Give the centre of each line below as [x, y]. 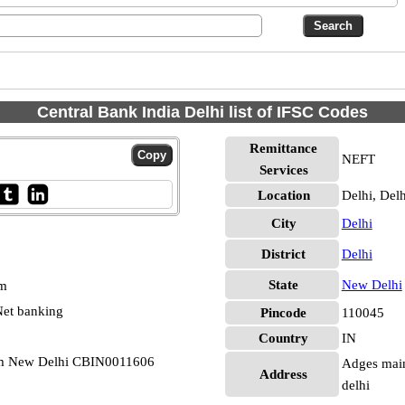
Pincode [284, 313]
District [284, 254]
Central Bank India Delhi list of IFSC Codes [202, 112]
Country [284, 338]
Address [284, 374]
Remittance [284, 148]
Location [283, 195]
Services [283, 170]
